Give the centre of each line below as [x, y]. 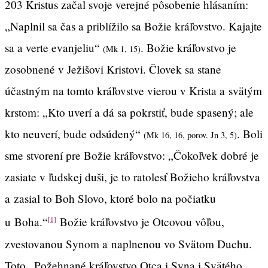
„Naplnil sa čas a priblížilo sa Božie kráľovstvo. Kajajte [133, 26]
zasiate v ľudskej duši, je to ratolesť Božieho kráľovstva [133, 177]
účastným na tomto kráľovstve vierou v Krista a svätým [133, 91]
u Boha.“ [26, 222]
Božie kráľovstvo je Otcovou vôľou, [140, 222]
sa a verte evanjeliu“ [54, 48]
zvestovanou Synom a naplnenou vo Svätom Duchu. [128, 243]
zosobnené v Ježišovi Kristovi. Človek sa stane [113, 69]
